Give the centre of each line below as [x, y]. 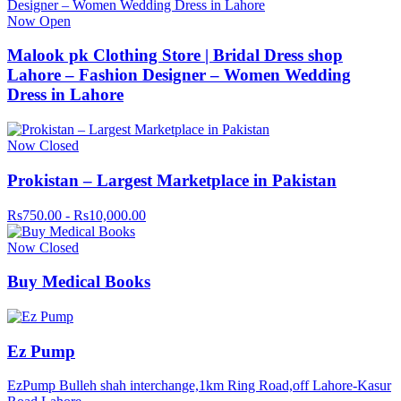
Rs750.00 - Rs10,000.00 [77, 215]
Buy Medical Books [79, 282]
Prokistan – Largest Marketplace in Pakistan [172, 180]
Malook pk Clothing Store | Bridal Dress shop [175, 55]
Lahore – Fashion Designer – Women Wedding [179, 75]
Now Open [39, 21]
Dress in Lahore [65, 95]
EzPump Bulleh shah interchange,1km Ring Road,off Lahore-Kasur [199, 386]
